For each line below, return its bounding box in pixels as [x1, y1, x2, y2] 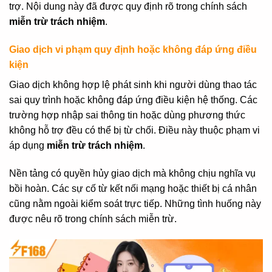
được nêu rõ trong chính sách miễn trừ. [9, 214, 177, 225]
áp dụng [9, 140, 47, 151]
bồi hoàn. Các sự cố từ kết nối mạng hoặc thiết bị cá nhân [9, 183, 257, 194]
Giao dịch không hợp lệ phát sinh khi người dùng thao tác [9, 80, 257, 90]
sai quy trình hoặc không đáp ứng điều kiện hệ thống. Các [9, 95, 257, 106]
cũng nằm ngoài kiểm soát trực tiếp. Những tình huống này [9, 199, 261, 209]
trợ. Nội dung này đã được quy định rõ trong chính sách [9, 1, 247, 12]
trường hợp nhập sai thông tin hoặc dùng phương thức [9, 110, 245, 121]
